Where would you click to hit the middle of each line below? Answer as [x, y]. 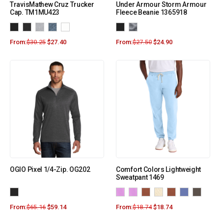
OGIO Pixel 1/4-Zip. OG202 [50, 170]
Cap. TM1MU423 [35, 13]
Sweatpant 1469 [140, 178]
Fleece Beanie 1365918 [151, 13]
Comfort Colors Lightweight [159, 170]
